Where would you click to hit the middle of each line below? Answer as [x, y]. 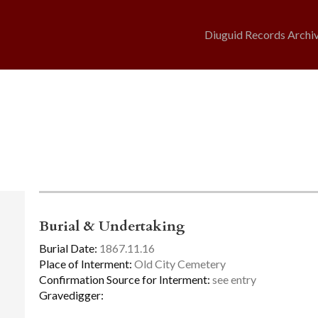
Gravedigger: [71, 295]
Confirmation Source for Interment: [124, 279]
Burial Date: [68, 248]
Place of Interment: [85, 264]
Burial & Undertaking [112, 226]
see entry [233, 279]
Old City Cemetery [179, 264]
